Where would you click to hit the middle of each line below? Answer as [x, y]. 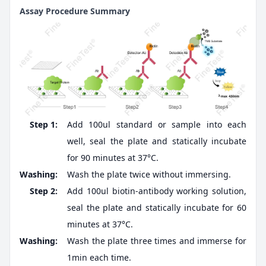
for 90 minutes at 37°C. [113, 157]
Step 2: [44, 191]
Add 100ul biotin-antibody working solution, [157, 191]
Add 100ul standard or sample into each [157, 124]
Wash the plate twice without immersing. [149, 174]
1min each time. [99, 257]
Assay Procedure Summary [75, 11]
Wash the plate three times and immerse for [157, 240]
